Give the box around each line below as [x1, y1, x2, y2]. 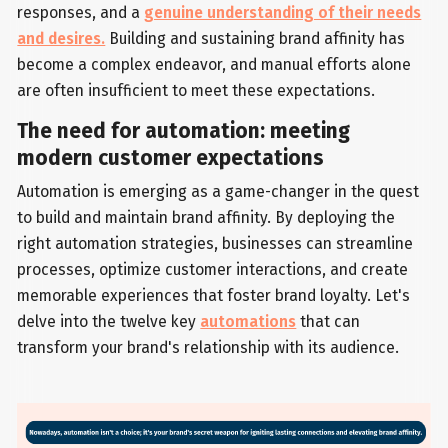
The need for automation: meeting [17, 119, 351, 145]
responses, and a [17, 3, 145, 23]
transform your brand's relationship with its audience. [17, 338, 400, 358]
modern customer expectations [17, 146, 325, 172]
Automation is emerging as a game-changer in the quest [17, 182, 420, 202]
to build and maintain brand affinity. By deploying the [17, 208, 396, 228]
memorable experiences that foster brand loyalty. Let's [17, 286, 411, 306]
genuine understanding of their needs [144, 3, 422, 23]
